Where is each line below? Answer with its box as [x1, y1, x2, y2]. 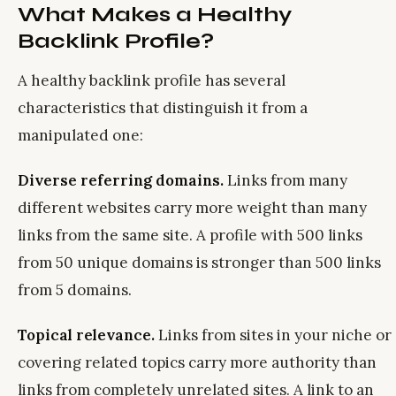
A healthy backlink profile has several [18, 71, 286, 90]
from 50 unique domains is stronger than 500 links [18, 253, 381, 272]
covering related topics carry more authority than [18, 353, 377, 372]
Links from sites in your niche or [155, 325, 392, 345]
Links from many [224, 171, 347, 190]
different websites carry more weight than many [18, 198, 367, 217]
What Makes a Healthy [18, 2, 292, 27]
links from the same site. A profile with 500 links [18, 225, 362, 245]
